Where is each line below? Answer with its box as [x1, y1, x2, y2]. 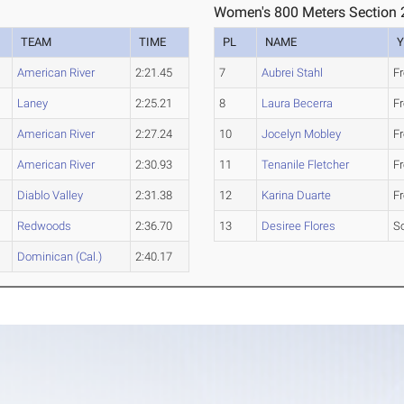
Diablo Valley [17, 188, 84, 203]
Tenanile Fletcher [262, 158, 350, 172]
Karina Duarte [262, 188, 332, 203]
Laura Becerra [262, 96, 334, 111]
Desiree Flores [262, 219, 336, 234]
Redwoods [17, 219, 72, 234]
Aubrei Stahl [262, 66, 324, 80]
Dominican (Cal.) [17, 250, 103, 264]
